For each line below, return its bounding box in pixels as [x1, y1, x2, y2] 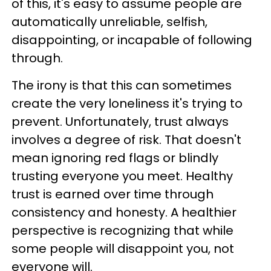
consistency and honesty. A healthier [11, 204, 237, 221]
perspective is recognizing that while [11, 222, 233, 239]
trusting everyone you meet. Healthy [11, 168, 233, 184]
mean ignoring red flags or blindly [11, 149, 218, 166]
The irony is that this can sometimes [11, 77, 232, 94]
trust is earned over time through [11, 186, 214, 203]
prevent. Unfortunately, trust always [11, 113, 229, 130]
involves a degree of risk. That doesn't [11, 131, 241, 148]
